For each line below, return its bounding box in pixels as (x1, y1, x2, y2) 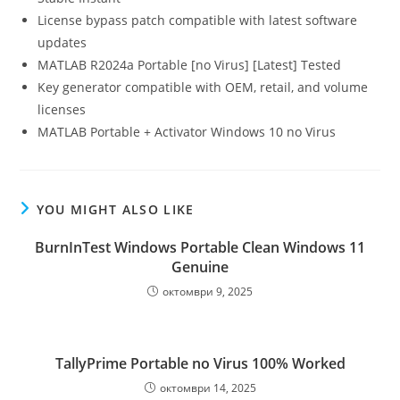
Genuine (171, 257, 229, 277)
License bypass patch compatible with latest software (37, 12, 358, 29)
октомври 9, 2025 (162, 284, 253, 299)
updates (37, 34, 87, 51)
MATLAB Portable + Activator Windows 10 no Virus (37, 123, 337, 140)
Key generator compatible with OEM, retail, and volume (37, 79, 369, 96)
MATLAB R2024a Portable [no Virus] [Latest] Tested (37, 56, 342, 73)
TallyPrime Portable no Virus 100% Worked (54, 354, 346, 373)
